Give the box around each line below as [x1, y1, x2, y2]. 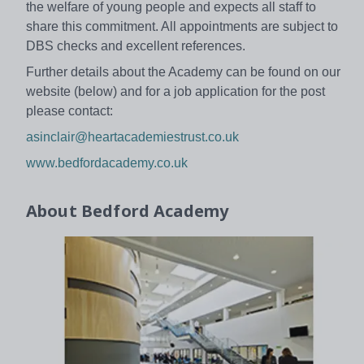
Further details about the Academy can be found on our [26, 64, 340, 79]
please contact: [26, 103, 113, 118]
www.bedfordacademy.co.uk [26, 155, 188, 170]
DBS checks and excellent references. [26, 38, 245, 53]
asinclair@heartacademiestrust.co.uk [26, 129, 239, 144]
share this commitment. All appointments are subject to [26, 19, 338, 33]
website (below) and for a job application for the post [26, 84, 325, 98]
